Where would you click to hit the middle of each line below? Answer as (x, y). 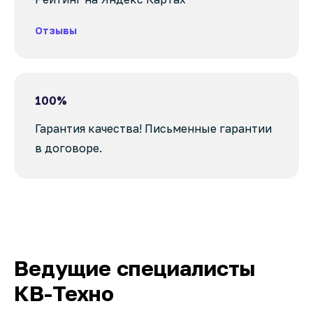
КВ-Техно (64, 293)
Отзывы (56, 30)
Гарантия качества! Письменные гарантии (153, 128)
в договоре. (68, 148)
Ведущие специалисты (135, 268)
